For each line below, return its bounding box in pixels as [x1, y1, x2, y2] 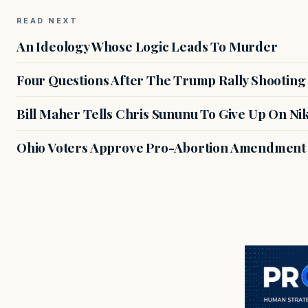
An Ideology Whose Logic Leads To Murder [16, 36, 278, 55]
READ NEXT [16, 15, 78, 25]
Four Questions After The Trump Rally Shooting [16, 70, 306, 89]
